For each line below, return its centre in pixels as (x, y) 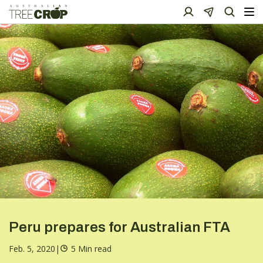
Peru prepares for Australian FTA (119, 227)
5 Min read (91, 248)
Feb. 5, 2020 (32, 248)
